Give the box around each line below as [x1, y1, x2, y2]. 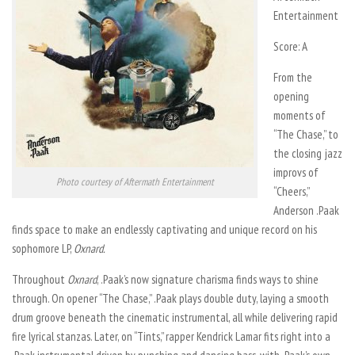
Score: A [273, 39, 307, 54]
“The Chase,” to [273, 127, 338, 142]
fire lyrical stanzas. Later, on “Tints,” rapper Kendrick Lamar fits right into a [12, 329, 330, 344]
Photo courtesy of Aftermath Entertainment [55, 175, 214, 189]
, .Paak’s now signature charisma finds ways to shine [97, 272, 319, 287]
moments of [273, 108, 326, 123]
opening [273, 89, 309, 104]
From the [273, 70, 312, 85]
